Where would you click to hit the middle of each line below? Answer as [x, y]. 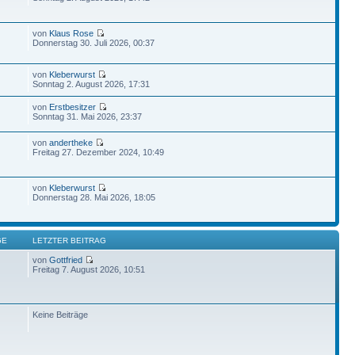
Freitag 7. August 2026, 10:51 [89, 269]
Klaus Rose [72, 33]
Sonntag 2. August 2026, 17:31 [92, 84]
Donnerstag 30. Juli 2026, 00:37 [94, 42]
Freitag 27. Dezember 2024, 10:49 [99, 152]
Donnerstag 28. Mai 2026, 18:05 [94, 197]
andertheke [71, 142]
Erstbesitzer [73, 107]
